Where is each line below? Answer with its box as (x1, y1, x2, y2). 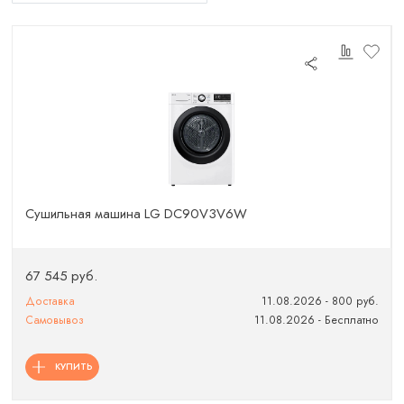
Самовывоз (25, 312, 85, 329)
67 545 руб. (25, 266, 98, 287)
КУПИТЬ (54, 359, 93, 373)
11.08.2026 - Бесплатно (253, 312, 379, 329)
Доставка (25, 293, 76, 309)
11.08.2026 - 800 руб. (261, 293, 379, 309)
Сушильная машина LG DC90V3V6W (25, 203, 248, 224)
